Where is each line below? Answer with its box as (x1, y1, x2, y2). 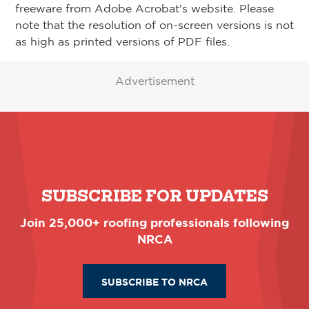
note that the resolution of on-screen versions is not (15, 19, 294, 31)
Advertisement (114, 74, 195, 87)
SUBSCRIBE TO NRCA (101, 275, 208, 288)
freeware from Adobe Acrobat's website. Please (15, 2, 274, 14)
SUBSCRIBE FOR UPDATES (41, 187, 268, 205)
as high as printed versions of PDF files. (15, 35, 230, 48)
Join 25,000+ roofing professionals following (20, 215, 289, 229)
